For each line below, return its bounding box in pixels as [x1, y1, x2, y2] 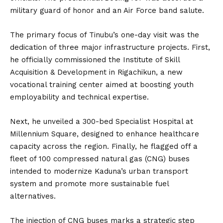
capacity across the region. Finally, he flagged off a [10, 142, 198, 151]
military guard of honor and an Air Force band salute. [10, 6, 204, 15]
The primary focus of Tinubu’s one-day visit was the [10, 30, 199, 39]
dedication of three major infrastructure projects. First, [10, 43, 210, 52]
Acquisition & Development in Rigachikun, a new [10, 68, 183, 77]
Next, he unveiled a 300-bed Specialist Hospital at [10, 117, 193, 126]
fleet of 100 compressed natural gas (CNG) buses [10, 154, 190, 163]
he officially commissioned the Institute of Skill [10, 55, 180, 64]
